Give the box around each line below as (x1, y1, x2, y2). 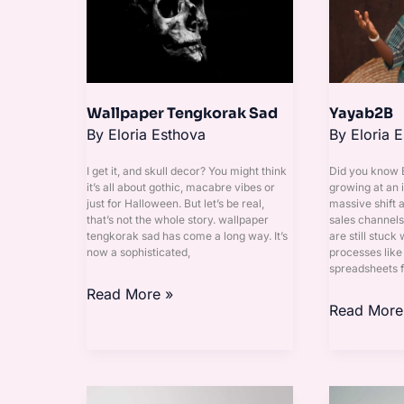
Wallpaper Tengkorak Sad (87, 104, 278, 124)
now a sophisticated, (87, 244, 190, 259)
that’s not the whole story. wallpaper (87, 212, 269, 226)
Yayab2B (328, 104, 393, 124)
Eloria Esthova (108, 125, 206, 144)
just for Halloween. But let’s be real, (87, 196, 264, 210)
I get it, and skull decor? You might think (87, 163, 287, 178)
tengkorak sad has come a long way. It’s (87, 228, 288, 243)
